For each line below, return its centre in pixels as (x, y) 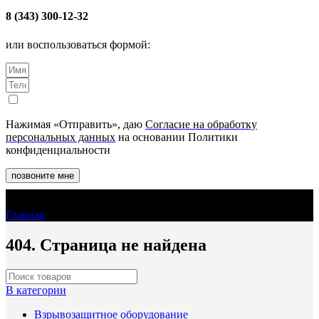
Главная (25, 215)
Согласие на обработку (201, 124)
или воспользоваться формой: (78, 44)
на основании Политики (177, 137)
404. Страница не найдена (106, 245)
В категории (36, 291)
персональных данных (61, 137)
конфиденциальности (58, 150)
